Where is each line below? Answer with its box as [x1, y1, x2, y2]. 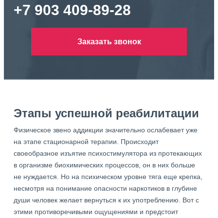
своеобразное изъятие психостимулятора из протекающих [14, 149, 202, 157]
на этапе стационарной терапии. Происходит [14, 138, 159, 145]
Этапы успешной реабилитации [14, 107, 199, 120]
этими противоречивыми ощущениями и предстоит [14, 208, 178, 216]
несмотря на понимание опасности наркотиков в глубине [14, 184, 197, 192]
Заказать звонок [77, 37, 141, 46]
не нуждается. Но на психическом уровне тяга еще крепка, [14, 173, 202, 181]
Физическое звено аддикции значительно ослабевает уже [14, 126, 198, 134]
